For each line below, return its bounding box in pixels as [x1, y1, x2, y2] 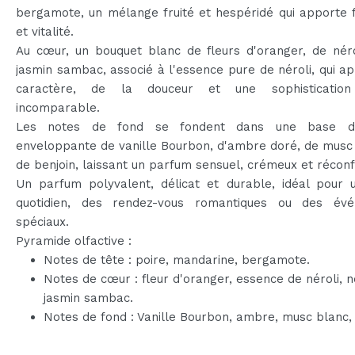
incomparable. [16, 100, 100, 115]
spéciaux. [16, 214, 69, 229]
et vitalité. [16, 24, 74, 39]
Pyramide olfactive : [16, 233, 132, 248]
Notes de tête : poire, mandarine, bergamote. [44, 252, 310, 267]
